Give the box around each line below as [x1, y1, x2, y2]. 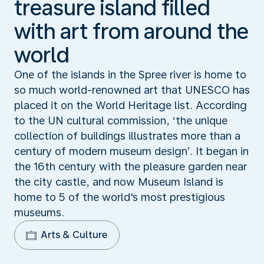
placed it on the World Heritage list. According [14, 98, 247, 111]
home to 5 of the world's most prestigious [14, 190, 225, 203]
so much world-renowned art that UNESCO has [14, 83, 250, 96]
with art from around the [14, 18, 249, 44]
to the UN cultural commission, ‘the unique [14, 114, 227, 127]
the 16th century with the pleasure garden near [14, 160, 247, 173]
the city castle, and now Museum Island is [14, 175, 223, 188]
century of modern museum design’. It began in [14, 144, 249, 157]
